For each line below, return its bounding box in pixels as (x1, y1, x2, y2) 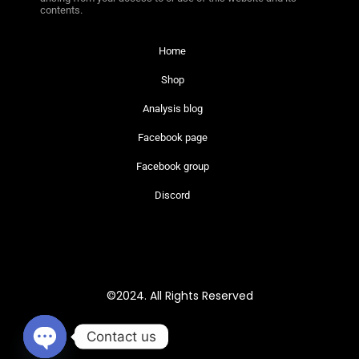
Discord (155, 188, 191, 201)
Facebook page (137, 131, 208, 143)
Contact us (87, 328, 156, 345)
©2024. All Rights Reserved (106, 287, 253, 304)
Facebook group (135, 159, 209, 172)
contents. (40, 3, 83, 16)
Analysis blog (142, 102, 203, 115)
